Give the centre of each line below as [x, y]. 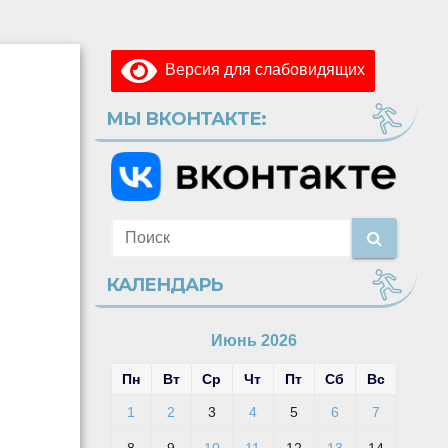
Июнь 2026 [253, 341]
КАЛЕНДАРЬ [164, 285]
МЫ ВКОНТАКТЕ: [185, 118]
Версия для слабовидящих [260, 70]
